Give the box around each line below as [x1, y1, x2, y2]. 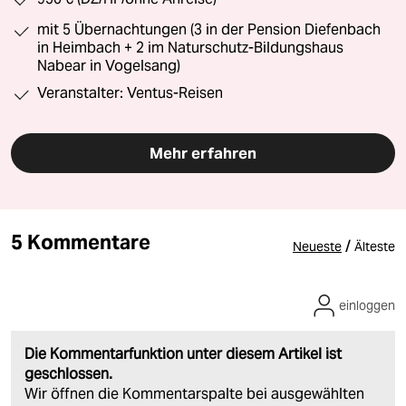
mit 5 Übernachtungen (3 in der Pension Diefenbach [37, 21, 381, 39]
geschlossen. [24, 364, 112, 384]
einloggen [339, 297, 395, 314]
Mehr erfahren [149, 143, 257, 164]
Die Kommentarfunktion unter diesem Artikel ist [24, 344, 342, 364]
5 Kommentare [11, 229, 150, 256]
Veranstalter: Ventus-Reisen [37, 84, 223, 102]
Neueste [293, 238, 342, 256]
